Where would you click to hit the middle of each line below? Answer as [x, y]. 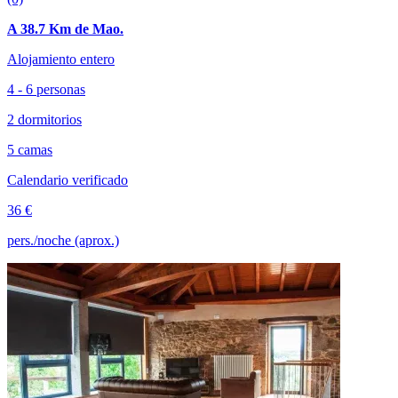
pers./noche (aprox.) [63, 240]
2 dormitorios [44, 119]
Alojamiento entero [61, 59]
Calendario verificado [68, 179]
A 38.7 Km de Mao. [65, 28]
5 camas [30, 149]
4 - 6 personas [46, 89]
